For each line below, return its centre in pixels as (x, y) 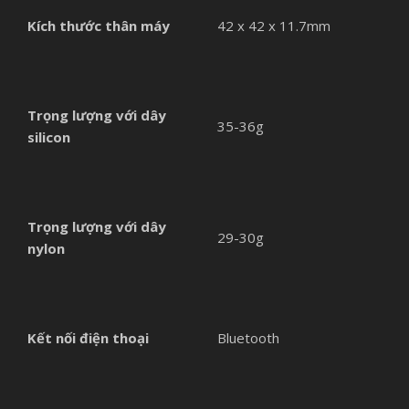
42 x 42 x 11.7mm (274, 25)
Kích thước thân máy (99, 25)
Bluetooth (248, 337)
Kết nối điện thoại (88, 337)
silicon (49, 136)
